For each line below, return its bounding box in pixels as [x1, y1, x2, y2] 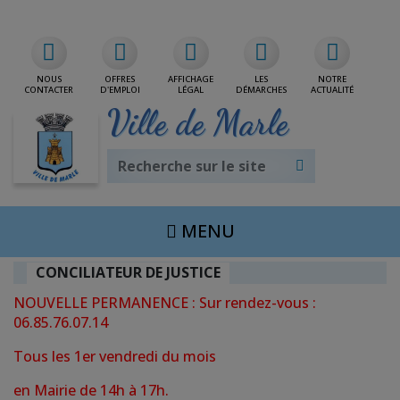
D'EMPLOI [99, 84, 140, 96]
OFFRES [104, 73, 136, 85]
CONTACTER [24, 84, 74, 96]
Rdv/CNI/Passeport [243, 10, 368, 27]
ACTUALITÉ [311, 84, 354, 96]
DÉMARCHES [236, 84, 287, 96]
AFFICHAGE [168, 73, 214, 85]
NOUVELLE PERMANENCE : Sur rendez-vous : [13, 292, 316, 312]
